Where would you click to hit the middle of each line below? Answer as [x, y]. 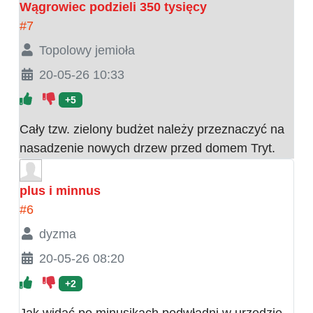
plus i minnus [60, 190]
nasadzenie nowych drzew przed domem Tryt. [147, 148]
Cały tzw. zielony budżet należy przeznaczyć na [152, 129]
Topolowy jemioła [87, 50]
